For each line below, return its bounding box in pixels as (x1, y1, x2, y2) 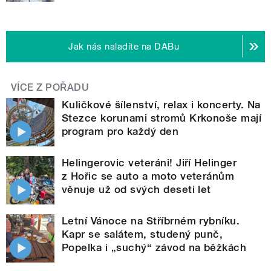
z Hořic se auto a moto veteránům (62, 169, 235, 182)
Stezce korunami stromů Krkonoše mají (62, 111, 262, 124)
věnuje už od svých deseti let (62, 183, 211, 195)
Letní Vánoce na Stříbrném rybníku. (62, 214, 240, 227)
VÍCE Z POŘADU (11, 81, 90, 93)
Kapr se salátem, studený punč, (62, 227, 223, 240)
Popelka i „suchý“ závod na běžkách (62, 241, 247, 253)
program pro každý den (62, 125, 179, 137)
